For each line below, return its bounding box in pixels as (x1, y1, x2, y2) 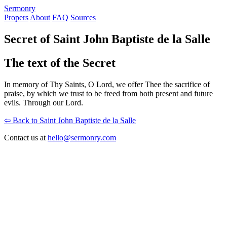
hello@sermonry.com (48, 133, 116, 142)
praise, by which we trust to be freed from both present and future (4, 89, 213, 98)
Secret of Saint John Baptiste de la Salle (4, 32, 210, 46)
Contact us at (4, 133, 48, 142)
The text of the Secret (4, 56, 116, 69)
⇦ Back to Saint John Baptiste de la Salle (4, 116, 136, 125)
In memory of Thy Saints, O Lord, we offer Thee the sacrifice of (4, 80, 210, 89)
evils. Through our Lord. (4, 98, 83, 107)
